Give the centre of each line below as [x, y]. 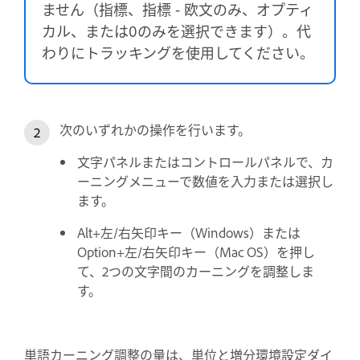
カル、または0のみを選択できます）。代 [176, 30]
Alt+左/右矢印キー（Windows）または [189, 232]
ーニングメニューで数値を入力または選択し [205, 180]
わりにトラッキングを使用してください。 [178, 52]
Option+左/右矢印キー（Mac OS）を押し [196, 251]
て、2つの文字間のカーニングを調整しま [196, 270]
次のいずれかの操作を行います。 [155, 129]
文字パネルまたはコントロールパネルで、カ [205, 161]
